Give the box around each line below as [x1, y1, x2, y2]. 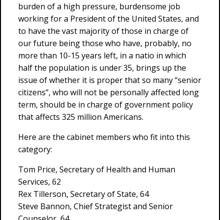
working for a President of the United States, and [18, 13, 199, 24]
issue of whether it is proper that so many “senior [18, 75, 201, 85]
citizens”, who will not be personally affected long [18, 87, 199, 98]
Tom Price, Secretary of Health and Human [18, 164, 175, 175]
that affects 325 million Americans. [18, 111, 143, 122]
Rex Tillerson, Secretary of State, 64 [18, 189, 149, 199]
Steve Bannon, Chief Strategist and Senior [18, 201, 173, 212]
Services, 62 [18, 176, 61, 187]
